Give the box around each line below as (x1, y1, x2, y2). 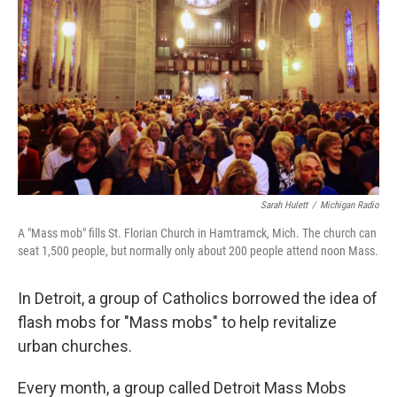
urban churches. (18, 337, 132, 355)
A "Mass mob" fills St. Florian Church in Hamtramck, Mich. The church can (18, 226, 377, 240)
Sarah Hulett (261, 199, 307, 211)
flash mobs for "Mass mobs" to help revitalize (18, 313, 337, 331)
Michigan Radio (320, 199, 379, 211)
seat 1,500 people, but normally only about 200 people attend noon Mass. (18, 244, 378, 258)
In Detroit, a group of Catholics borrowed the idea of (18, 289, 378, 307)
